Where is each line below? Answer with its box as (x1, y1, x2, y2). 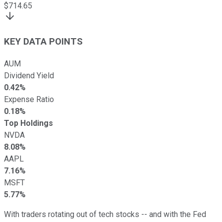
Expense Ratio (4, 94, 54, 104)
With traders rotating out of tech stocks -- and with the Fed (4, 209, 206, 219)
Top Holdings (4, 118, 53, 128)
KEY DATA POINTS (4, 36, 83, 47)
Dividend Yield (4, 70, 54, 80)
